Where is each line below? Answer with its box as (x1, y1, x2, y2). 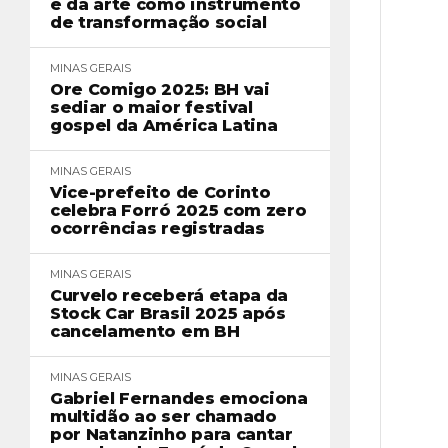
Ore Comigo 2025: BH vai (50, 80, 270, 99)
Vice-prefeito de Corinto (50, 183, 271, 202)
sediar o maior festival (50, 98, 253, 117)
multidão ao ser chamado (50, 407, 277, 426)
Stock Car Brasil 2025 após (50, 304, 286, 323)
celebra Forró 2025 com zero (50, 201, 307, 220)
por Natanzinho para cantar (50, 425, 293, 444)
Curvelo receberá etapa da (50, 286, 288, 305)
